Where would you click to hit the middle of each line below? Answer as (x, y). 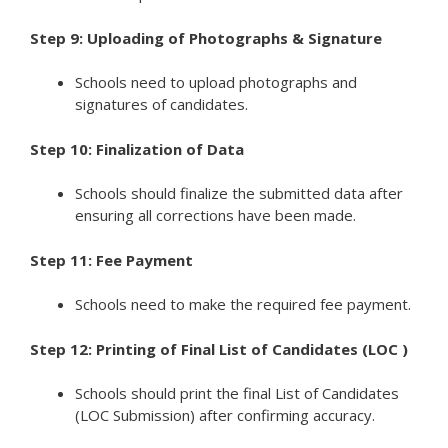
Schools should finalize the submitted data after (239, 193)
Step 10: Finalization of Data (137, 148)
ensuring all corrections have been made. (215, 215)
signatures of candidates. (161, 104)
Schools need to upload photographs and (216, 82)
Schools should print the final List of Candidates (237, 393)
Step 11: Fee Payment (111, 259)
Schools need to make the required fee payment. (243, 304)
